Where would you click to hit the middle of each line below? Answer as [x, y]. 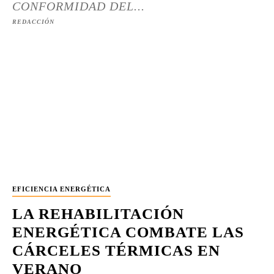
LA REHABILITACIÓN [98, 214]
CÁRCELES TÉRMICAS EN [116, 250]
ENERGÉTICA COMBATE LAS [128, 232]
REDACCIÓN [33, 22]
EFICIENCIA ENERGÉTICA [61, 189]
